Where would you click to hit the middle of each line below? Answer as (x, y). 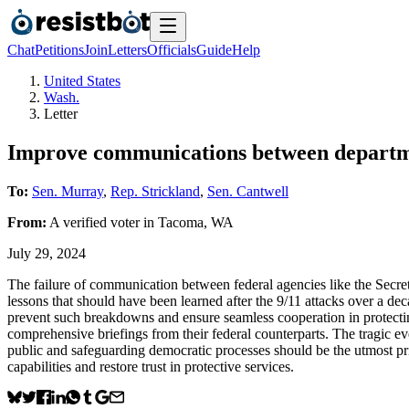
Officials (172, 50)
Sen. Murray (68, 191)
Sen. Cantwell (248, 191)
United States (82, 81)
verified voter (101, 222)
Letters (127, 50)
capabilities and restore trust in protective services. (151, 366)
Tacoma (181, 222)
